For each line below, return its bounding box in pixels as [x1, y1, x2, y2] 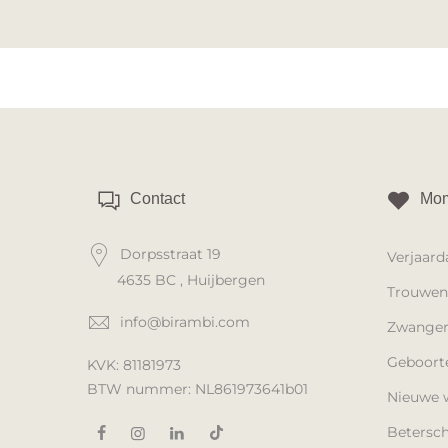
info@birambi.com [120, 312, 250, 331]
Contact [126, 190, 185, 208]
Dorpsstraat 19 [116, 245, 221, 264]
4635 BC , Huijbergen [117, 270, 265, 289]
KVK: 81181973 [87, 356, 181, 375]
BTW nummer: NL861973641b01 [87, 380, 308, 399]
